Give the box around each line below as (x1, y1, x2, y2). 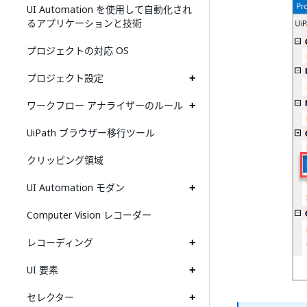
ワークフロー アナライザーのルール (27, 98, 183, 112)
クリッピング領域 (27, 153, 103, 167)
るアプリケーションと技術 (27, 16, 142, 30)
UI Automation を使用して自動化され (27, 2, 192, 16)
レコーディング (27, 235, 93, 249)
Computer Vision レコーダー (27, 208, 151, 222)
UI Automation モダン (27, 180, 125, 195)
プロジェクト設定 (27, 71, 103, 85)
